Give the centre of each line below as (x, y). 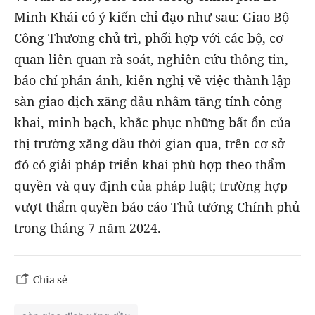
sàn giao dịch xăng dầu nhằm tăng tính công (148, 101)
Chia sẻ (50, 279)
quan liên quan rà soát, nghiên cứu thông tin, (151, 59)
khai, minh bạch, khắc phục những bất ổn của (153, 122)
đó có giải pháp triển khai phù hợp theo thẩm (150, 164)
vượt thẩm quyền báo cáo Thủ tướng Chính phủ (157, 206)
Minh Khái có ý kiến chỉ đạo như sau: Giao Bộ (152, 17)
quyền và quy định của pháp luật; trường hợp (151, 185)
